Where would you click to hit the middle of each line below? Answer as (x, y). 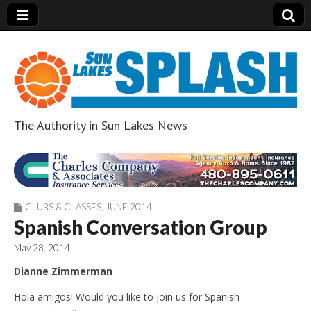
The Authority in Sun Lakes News (101, 125)
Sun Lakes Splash (142, 159)
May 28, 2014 (42, 248)
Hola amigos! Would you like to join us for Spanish (127, 297)
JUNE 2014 (129, 207)
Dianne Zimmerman (63, 271)
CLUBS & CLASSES (63, 207)
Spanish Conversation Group (141, 227)
